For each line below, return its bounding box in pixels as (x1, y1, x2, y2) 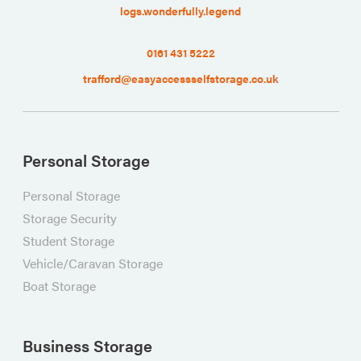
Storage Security (22, 209, 117, 227)
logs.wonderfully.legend (120, 2, 241, 19)
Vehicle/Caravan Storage (22, 254, 163, 272)
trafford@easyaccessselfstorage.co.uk (82, 70, 279, 86)
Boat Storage (22, 276, 96, 295)
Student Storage (22, 231, 114, 250)
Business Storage (22, 334, 152, 357)
